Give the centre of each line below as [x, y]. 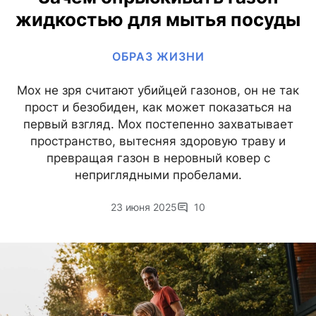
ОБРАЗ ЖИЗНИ [158, 57]
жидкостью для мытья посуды [158, 20]
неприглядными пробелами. [158, 175]
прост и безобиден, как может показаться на [158, 108]
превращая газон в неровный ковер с [158, 158]
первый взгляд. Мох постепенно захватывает [158, 124]
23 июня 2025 [144, 207]
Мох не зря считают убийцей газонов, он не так [158, 91]
